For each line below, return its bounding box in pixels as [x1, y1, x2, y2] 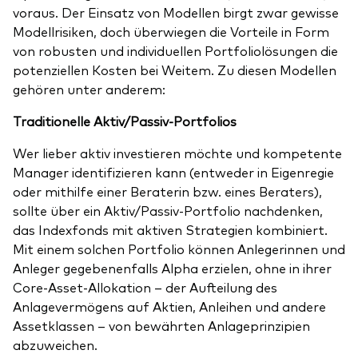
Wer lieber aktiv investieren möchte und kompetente [13, 144, 342, 162]
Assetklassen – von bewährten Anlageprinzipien [13, 316, 310, 335]
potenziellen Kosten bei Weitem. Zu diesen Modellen [13, 61, 336, 79]
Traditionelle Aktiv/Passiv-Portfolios [13, 112, 237, 130]
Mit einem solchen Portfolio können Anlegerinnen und [13, 240, 345, 258]
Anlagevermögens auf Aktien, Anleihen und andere [13, 297, 326, 316]
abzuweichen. [13, 336, 97, 354]
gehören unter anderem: [13, 80, 169, 98]
